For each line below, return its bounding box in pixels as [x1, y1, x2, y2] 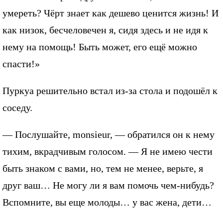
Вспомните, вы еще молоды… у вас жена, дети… [2, 196, 212, 208]
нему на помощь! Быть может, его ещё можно [2, 41, 197, 52]
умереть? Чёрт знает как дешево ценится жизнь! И [2, 7, 219, 18]
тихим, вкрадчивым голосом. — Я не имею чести [2, 145, 213, 157]
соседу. [2, 102, 32, 113]
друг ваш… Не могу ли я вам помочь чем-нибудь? [2, 179, 214, 191]
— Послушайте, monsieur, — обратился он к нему [2, 128, 215, 140]
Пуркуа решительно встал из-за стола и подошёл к [2, 85, 218, 96]
